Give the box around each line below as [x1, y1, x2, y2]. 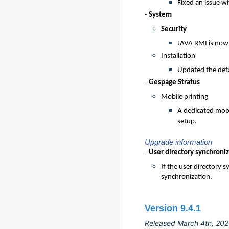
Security [161, 26, 187, 33]
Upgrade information [145, 138, 212, 146]
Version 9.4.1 [145, 203, 201, 213]
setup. [177, 118, 197, 125]
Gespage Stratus [149, 79, 200, 86]
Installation [161, 52, 195, 60]
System [149, 11, 172, 19]
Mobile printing [161, 93, 208, 101]
